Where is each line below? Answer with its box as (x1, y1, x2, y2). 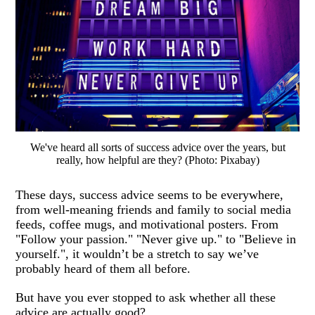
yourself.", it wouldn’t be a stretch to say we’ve (15, 246, 259, 261)
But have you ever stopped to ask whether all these (15, 290, 276, 304)
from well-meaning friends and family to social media (15, 202, 292, 217)
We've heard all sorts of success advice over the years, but (30, 141, 285, 153)
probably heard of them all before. (15, 261, 191, 276)
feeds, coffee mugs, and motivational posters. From (15, 217, 279, 231)
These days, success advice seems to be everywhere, (15, 187, 284, 202)
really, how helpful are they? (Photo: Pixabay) (56, 153, 259, 166)
